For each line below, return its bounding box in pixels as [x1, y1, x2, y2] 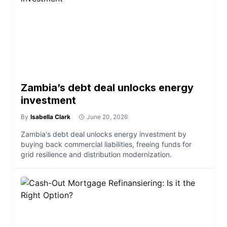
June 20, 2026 [87, 113, 128, 121]
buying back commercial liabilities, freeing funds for [21, 140, 192, 148]
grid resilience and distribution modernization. [21, 150, 172, 159]
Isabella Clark [30, 113, 70, 121]
